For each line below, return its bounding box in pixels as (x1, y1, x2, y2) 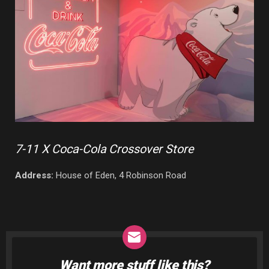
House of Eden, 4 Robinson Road (53, 170, 186, 181)
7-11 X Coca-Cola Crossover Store (15, 142, 194, 157)
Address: (15, 170, 53, 181)
